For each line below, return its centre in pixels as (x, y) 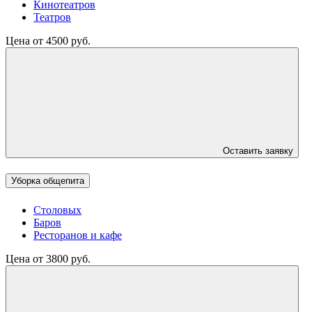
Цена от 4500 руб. (48, 41)
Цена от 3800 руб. (48, 258)
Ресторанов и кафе (78, 235)
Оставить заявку (258, 151)
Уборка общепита (48, 181)
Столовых (57, 210)
